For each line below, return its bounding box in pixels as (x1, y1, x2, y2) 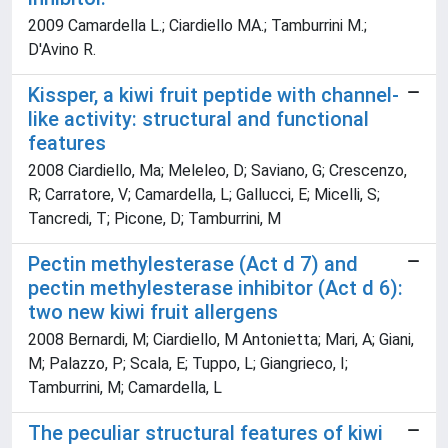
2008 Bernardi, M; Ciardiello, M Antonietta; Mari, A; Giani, (28, 330, 414, 350)
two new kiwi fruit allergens (28, 300, 278, 325)
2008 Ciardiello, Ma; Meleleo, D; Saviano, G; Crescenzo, (28, 161, 407, 181)
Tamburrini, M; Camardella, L (28, 378, 222, 398)
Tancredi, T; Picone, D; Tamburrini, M (28, 209, 281, 229)
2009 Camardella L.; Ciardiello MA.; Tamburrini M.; (28, 16, 367, 36)
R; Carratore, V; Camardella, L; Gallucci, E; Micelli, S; (28, 185, 380, 205)
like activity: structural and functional (28, 107, 369, 132)
